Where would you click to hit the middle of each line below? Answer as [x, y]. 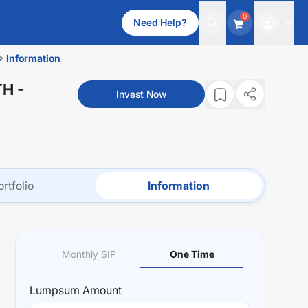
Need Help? [160, 22]
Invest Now [141, 94]
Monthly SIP [89, 254]
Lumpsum [55, 290]
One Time [192, 254]
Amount [101, 290]
